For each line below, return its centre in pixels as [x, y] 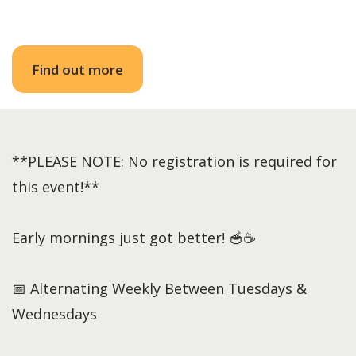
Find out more [77, 69]
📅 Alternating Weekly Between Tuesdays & [159, 288]
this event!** [56, 187]
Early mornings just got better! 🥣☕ [133, 238]
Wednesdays [54, 314]
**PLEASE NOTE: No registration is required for [174, 161]
